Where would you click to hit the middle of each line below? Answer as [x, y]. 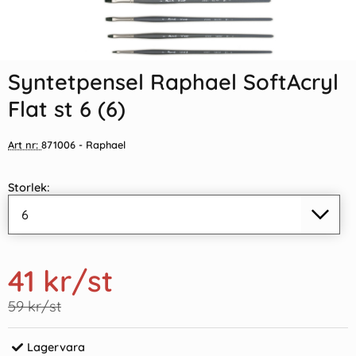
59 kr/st [35, 306]
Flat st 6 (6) [67, 109]
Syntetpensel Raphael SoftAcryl [173, 82]
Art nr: [25, 145]
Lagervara [56, 347]
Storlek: [29, 188]
